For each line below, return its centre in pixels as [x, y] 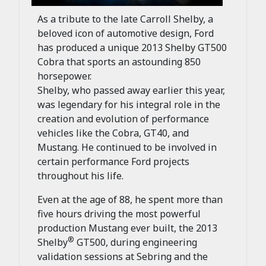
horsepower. [64, 76]
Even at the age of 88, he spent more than [130, 200]
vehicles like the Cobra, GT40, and [113, 133]
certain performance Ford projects [113, 162]
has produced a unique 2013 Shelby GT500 [132, 48]
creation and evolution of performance [123, 119]
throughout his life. [80, 176]
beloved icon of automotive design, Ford [126, 34]
